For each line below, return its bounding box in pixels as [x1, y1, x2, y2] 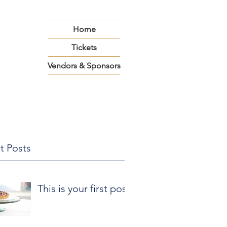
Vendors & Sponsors [48, 61, 121, 70]
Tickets [71, 43, 97, 52]
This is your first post [37, 182, 130, 195]
